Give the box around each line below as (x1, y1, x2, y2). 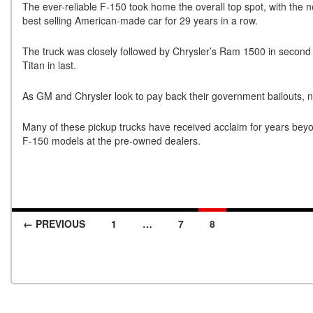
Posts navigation (12, 236, 155, 262)
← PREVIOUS (23, 217, 85, 231)
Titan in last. (22, 58, 76, 72)
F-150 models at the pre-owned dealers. (22, 133, 201, 147)
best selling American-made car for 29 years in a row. (22, 13, 258, 27)
